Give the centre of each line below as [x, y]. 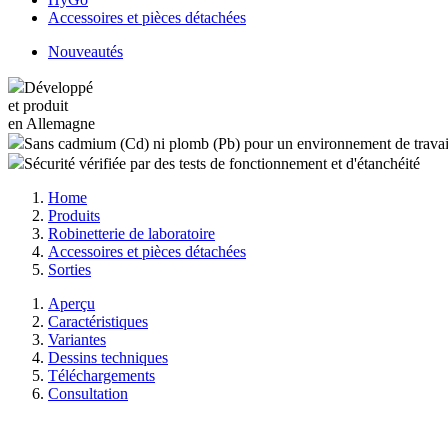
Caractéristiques [98, 321]
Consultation [88, 393]
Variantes [77, 339]
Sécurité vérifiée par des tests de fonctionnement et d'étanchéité [222, 163]
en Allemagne [51, 123]
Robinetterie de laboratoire [131, 233]
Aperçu [71, 303]
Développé [58, 87]
